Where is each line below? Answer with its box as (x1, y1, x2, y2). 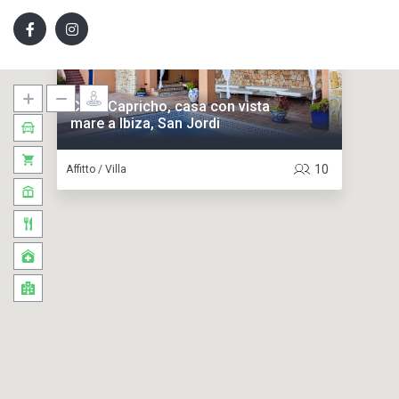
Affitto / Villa (65, 163, 126, 176)
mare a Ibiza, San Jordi (69, 115, 220, 133)
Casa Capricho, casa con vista (69, 98, 270, 116)
